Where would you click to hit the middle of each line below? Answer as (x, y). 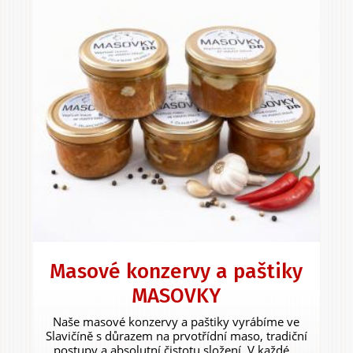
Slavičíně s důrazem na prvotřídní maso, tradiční (176, 335)
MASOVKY (176, 295)
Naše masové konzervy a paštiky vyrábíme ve (176, 321)
